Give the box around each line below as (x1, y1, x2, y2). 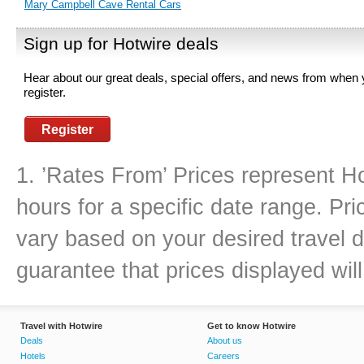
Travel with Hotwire (20, 321, 102, 331)
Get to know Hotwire (207, 321, 296, 331)
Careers (207, 351, 240, 361)
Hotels (20, 351, 45, 361)
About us (207, 336, 242, 345)
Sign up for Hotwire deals (24, 34, 219, 53)
